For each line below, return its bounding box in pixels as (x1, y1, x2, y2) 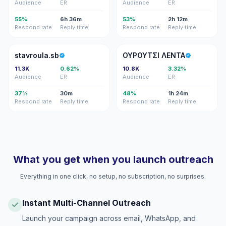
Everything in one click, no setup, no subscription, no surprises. (20, 173, 206, 180)
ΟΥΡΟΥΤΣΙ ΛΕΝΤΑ (123, 51, 185, 60)
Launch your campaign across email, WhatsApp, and (22, 214, 196, 222)
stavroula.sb (15, 51, 59, 60)
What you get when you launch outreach (13, 153, 213, 165)
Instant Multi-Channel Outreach (22, 198, 151, 208)
